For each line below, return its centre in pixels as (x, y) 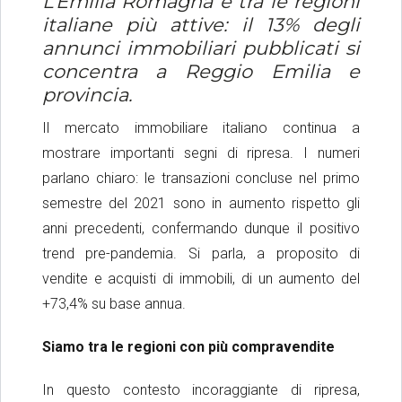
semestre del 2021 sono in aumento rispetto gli (201, 204)
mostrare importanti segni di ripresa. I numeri (201, 153)
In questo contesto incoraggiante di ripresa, (201, 390)
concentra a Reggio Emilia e (201, 72)
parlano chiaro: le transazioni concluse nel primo (201, 179)
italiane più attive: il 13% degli (201, 25)
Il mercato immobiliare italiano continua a (201, 128)
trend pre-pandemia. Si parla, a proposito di (201, 254)
